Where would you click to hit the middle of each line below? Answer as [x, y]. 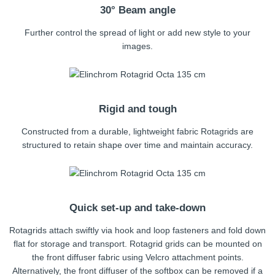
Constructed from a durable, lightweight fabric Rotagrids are [137, 131]
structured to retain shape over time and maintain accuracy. [137, 145]
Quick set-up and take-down [137, 207]
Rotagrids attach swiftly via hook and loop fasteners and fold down [137, 230]
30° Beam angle [137, 10]
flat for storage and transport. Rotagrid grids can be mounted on [137, 243]
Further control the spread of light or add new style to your [137, 32]
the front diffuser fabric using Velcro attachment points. [137, 257]
